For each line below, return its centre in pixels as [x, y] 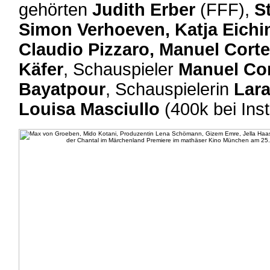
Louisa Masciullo [89, 109]
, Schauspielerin [170, 89]
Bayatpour [62, 89]
